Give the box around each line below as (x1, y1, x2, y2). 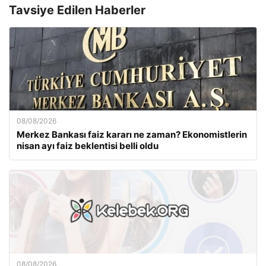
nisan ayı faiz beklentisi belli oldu (17, 140, 159, 151)
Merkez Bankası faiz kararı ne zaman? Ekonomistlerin (17, 129, 247, 140)
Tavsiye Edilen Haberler (9, 3, 145, 17)
